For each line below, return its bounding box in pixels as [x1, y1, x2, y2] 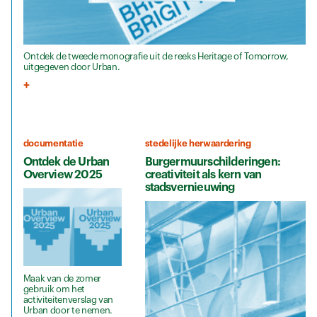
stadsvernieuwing [144, 181, 235, 193]
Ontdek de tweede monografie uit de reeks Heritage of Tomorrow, [23, 52, 289, 62]
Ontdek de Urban [23, 156, 110, 168]
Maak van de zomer [23, 273, 101, 283]
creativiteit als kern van [144, 168, 262, 180]
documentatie [23, 139, 83, 148]
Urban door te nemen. [23, 305, 113, 315]
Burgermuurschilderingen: [144, 156, 281, 168]
